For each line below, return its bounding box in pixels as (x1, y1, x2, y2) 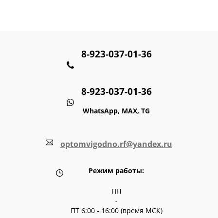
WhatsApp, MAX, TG (83, 106, 150, 115)
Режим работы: (89, 165, 144, 175)
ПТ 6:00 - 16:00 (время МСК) (70, 205, 163, 215)
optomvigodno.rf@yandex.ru (60, 138, 172, 149)
